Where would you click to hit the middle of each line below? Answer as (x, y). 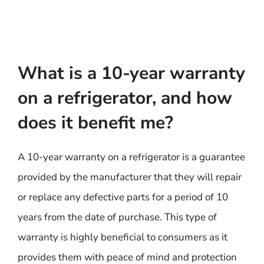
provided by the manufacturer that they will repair (130, 177)
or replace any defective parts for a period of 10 (123, 197)
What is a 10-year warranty (131, 73)
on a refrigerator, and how (125, 98)
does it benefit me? (95, 123)
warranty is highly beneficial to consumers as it (123, 237)
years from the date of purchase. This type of (117, 217)
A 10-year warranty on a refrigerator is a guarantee (131, 157)
